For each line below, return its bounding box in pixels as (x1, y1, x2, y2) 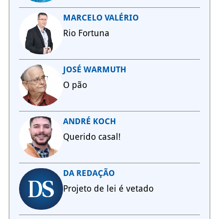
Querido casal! (63, 131, 121, 142)
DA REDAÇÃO (63, 168, 115, 178)
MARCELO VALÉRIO (63, 13, 139, 23)
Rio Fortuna (63, 28, 109, 39)
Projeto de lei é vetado (63, 183, 153, 194)
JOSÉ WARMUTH (63, 65, 126, 75)
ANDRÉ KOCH (63, 116, 116, 127)
